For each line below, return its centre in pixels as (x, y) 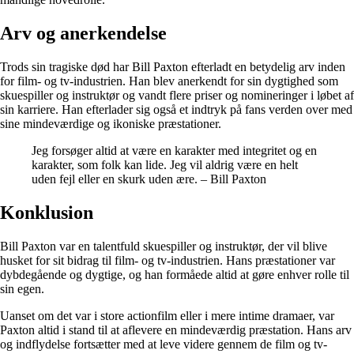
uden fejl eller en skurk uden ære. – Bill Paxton (149, 179)
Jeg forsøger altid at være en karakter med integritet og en (174, 151)
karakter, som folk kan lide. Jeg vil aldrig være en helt (165, 165)
